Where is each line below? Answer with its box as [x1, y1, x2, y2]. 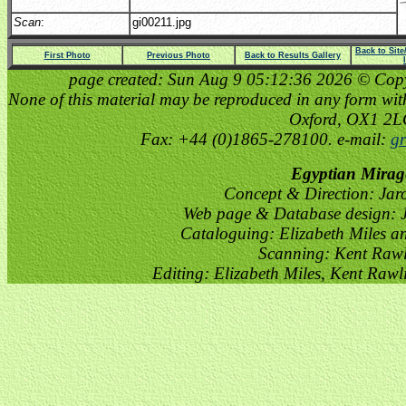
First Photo [43, 51, 91, 60]
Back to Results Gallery [245, 51, 341, 60]
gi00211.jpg [132, 15, 191, 29]
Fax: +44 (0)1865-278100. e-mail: [140, 130, 391, 149]
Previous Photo [147, 51, 210, 60]
